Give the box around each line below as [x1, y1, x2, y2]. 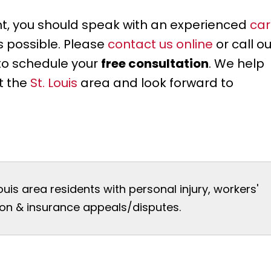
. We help [209, 55, 264, 73]
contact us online [108, 36, 213, 53]
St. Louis [30, 74, 77, 92]
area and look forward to [77, 74, 233, 92]
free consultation [101, 55, 209, 73]
